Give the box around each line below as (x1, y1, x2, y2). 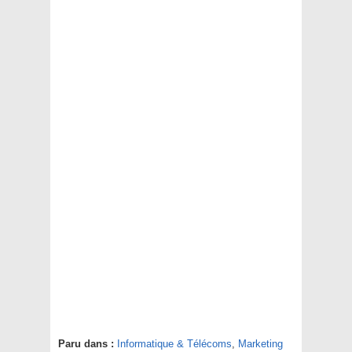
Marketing (238, 338, 283, 350)
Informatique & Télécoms (117, 338, 232, 350)
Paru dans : (58, 338, 114, 350)
